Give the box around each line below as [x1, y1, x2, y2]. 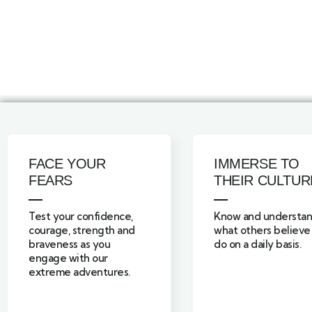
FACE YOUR [29, 156, 106, 172]
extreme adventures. [29, 265, 130, 279]
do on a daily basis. [214, 237, 301, 251]
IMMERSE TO [214, 156, 299, 172]
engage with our [29, 251, 108, 265]
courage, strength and [29, 224, 135, 237]
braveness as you [29, 237, 110, 251]
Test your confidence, [29, 210, 133, 224]
